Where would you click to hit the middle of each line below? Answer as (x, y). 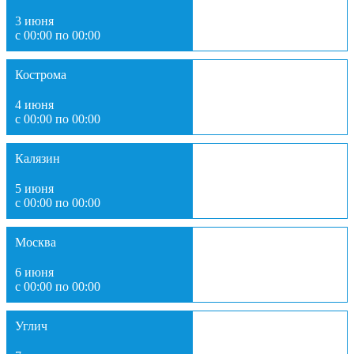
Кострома (41, 74)
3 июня (34, 21)
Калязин (38, 158)
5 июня (34, 188)
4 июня (34, 104)
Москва (36, 242)
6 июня (34, 272)
